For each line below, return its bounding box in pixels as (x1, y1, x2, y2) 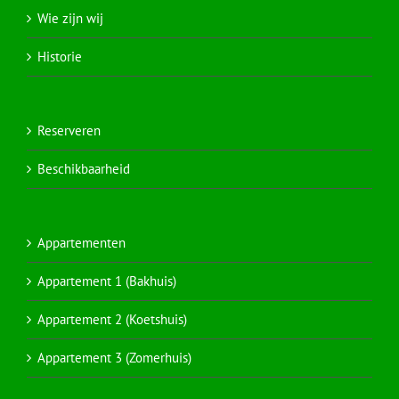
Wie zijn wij (37, 10, 103, 28)
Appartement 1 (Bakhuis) (37, 273, 176, 290)
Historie (37, 48, 82, 66)
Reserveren (37, 122, 101, 140)
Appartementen (37, 234, 126, 252)
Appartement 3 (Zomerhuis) (37, 349, 191, 367)
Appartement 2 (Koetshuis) (37, 311, 187, 329)
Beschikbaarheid (37, 160, 130, 178)
